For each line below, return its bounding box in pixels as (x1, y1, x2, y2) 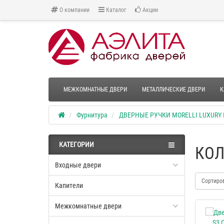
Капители (55, 181, 83, 190)
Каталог (104, 6, 126, 13)
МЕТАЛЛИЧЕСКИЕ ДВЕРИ (142, 86, 205, 93)
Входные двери (55, 161, 101, 169)
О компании (58, 6, 89, 13)
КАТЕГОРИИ (59, 140, 94, 149)
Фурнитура (76, 111, 107, 119)
